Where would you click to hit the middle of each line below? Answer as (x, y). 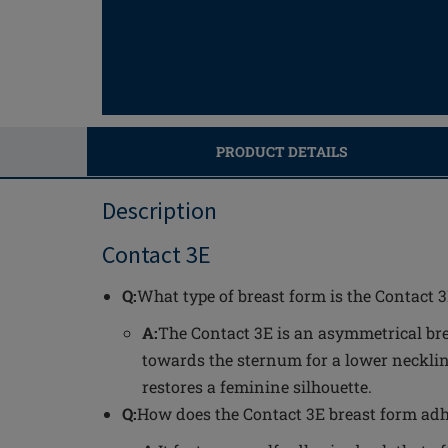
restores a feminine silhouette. (257, 386)
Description (159, 210)
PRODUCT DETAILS (281, 151)
